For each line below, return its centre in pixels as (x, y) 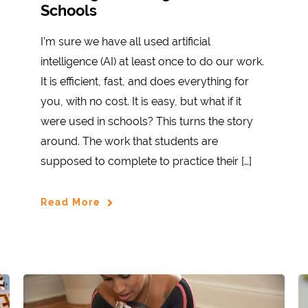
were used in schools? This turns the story (147, 121)
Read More (70, 202)
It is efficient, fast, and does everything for (145, 81)
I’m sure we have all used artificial (125, 41)
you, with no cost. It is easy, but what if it (141, 101)
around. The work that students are (129, 141)
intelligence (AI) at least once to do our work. (152, 61)
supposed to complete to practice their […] (146, 161)
